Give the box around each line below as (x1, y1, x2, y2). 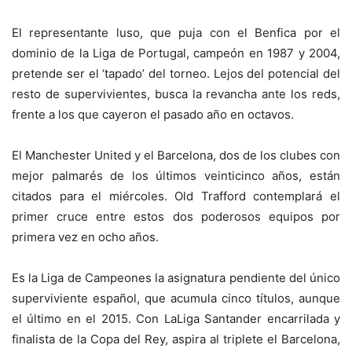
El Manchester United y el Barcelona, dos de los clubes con (12, 148, 340, 163)
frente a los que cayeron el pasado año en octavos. (12, 107, 294, 123)
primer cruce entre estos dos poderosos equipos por (12, 209, 340, 225)
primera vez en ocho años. (12, 229, 159, 245)
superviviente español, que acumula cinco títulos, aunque (12, 291, 340, 306)
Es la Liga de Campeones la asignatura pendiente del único (12, 270, 340, 286)
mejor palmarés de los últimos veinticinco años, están (12, 168, 340, 184)
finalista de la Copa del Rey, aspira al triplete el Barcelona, (12, 332, 340, 347)
